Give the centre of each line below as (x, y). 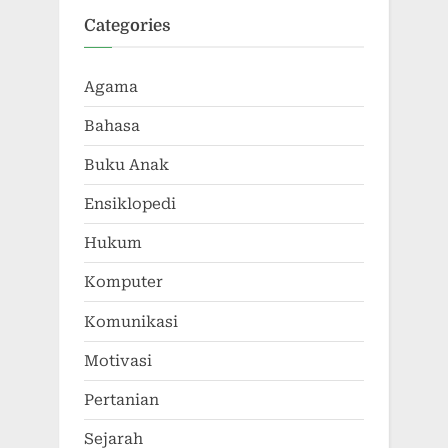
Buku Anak (126, 164)
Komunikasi (131, 321)
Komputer (123, 282)
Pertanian (121, 399)
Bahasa (112, 125)
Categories (127, 26)
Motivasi (118, 360)
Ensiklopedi (130, 204)
